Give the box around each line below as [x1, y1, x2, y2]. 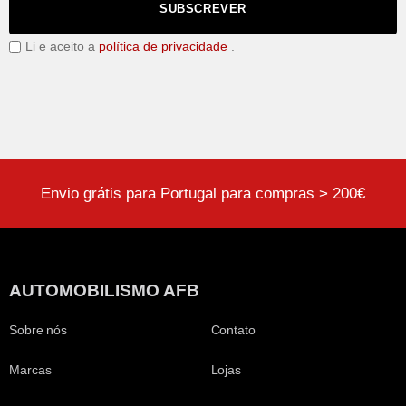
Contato [210, 323, 256, 338]
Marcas [9, 362, 52, 378]
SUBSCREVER [159, 2, 246, 16]
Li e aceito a [25, 39, 99, 53]
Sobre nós [9, 323, 68, 338]
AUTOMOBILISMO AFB [9, 281, 199, 301]
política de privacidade [99, 39, 227, 53]
